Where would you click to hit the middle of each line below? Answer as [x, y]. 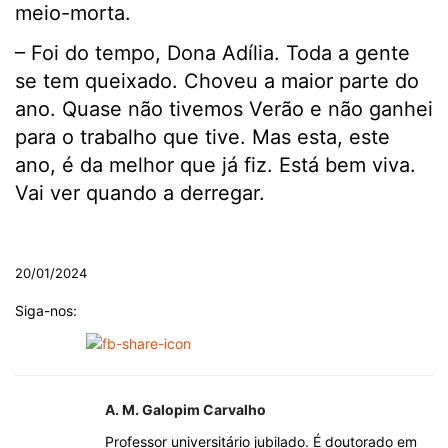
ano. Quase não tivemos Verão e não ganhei [224, 109]
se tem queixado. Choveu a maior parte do [217, 81]
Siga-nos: [46, 311]
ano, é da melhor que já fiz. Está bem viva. [215, 165]
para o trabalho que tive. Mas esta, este [202, 137]
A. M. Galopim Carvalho [185, 410]
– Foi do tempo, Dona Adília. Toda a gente [212, 53]
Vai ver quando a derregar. [140, 193]
